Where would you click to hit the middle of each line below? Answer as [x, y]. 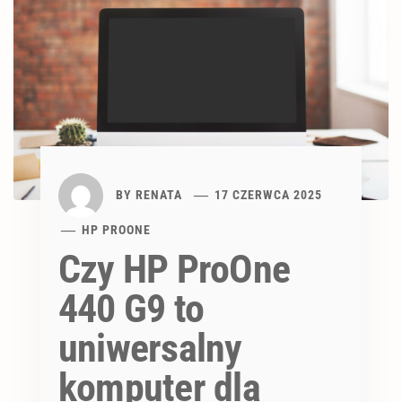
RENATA [159, 194]
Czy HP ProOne [175, 270]
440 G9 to [131, 309]
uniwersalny [150, 349]
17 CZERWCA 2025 [269, 194]
